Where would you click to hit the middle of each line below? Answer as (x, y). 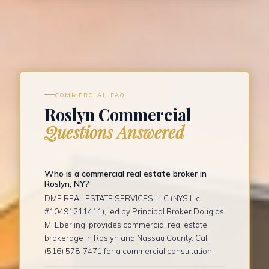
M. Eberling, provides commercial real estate (125, 224)
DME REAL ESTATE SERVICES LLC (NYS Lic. (123, 198)
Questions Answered (114, 132)
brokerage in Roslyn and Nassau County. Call (126, 237)
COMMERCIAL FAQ (90, 95)
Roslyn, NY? (67, 184)
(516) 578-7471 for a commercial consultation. (129, 251)
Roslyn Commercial (117, 114)
